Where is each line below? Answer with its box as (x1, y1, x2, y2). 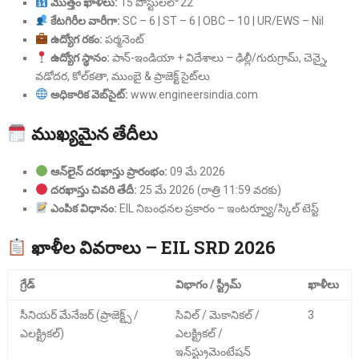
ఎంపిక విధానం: (50, 201, 117, 215)
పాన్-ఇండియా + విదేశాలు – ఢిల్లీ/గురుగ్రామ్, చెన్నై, (109, 50, 328, 64)
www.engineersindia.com (127, 87, 258, 101)
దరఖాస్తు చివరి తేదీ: (50, 183, 137, 196)
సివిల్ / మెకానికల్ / (175, 308, 260, 321)
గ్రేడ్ (19, 277, 34, 291)
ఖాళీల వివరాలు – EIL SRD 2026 (31, 235, 276, 259)
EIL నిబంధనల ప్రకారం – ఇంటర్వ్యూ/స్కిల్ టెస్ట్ (116, 201, 319, 215)
